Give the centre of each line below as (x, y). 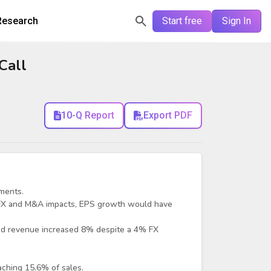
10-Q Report (88, 115)
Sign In (237, 21)
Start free (182, 21)
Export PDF (168, 115)
